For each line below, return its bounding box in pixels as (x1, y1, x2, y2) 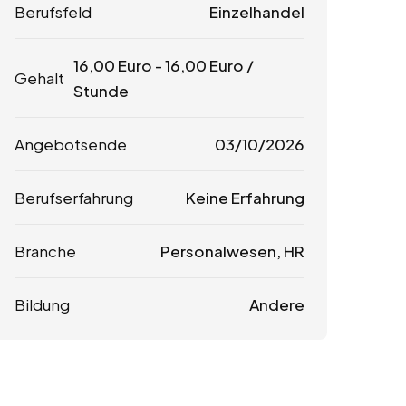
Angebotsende (14, 134, 127, 155)
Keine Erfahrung (185, 188, 304, 208)
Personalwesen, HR (159, 241, 304, 262)
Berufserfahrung (14, 188, 133, 208)
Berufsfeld (14, 2, 92, 23)
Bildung (14, 295, 70, 315)
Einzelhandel (208, 2, 304, 23)
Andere (248, 295, 304, 315)
